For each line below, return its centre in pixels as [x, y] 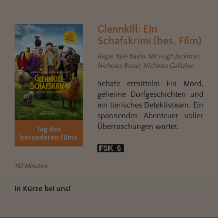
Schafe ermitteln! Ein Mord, [150, 83]
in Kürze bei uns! [43, 189]
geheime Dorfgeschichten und [150, 94]
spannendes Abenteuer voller [150, 116]
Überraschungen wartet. [138, 126]
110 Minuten [31, 166]
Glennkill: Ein [127, 29]
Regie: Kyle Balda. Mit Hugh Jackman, [149, 56]
